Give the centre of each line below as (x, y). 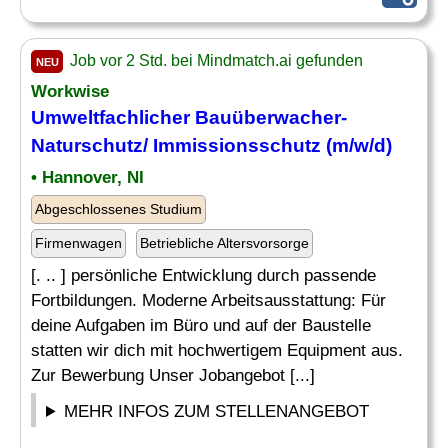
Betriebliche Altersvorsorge (224, 243)
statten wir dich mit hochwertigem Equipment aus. (217, 350)
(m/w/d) (356, 145)
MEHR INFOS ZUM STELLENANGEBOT (217, 411)
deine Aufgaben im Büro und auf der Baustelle (201, 325)
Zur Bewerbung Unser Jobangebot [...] (173, 375)
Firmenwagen (78, 243)
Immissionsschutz (237, 145)
